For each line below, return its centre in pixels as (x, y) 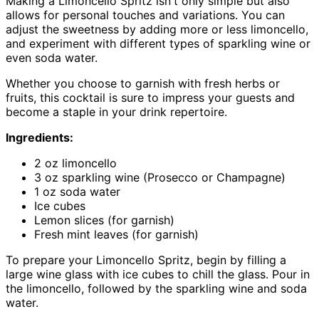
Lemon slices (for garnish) (104, 220)
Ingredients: (40, 137)
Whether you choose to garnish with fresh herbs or (143, 83)
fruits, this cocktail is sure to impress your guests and (150, 97)
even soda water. (52, 57)
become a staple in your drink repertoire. (116, 111)
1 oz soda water (77, 191)
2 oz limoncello (75, 163)
